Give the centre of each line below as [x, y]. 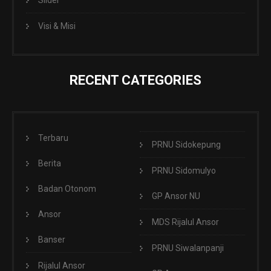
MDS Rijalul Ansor [185, 222]
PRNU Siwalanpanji [188, 248]
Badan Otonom [67, 189]
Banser [52, 240]
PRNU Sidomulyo [184, 171]
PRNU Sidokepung [186, 145]
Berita [50, 164]
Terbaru [53, 138]
